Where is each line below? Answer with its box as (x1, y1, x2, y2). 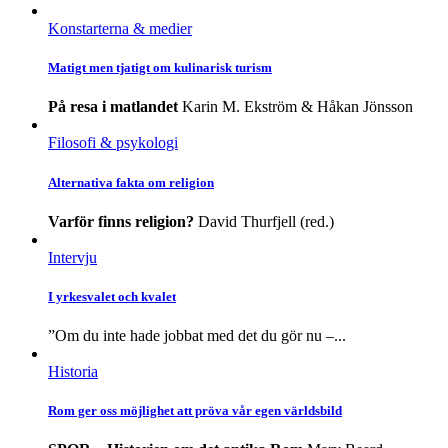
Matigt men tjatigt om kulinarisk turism (48, 60, 272, 76)
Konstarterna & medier (48, 20, 192, 38)
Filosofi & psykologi (48, 134, 178, 152)
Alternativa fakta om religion (48, 174, 214, 190)
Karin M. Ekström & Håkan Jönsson (182, 98, 413, 116)
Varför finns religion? (48, 212, 194, 230)
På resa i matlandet (48, 98, 178, 116)
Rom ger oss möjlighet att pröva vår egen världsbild (48, 403, 342, 419)
